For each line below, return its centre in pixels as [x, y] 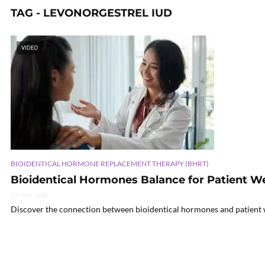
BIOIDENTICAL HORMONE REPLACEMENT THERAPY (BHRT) [110, 163]
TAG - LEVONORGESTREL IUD [91, 13]
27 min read [29, 195]
